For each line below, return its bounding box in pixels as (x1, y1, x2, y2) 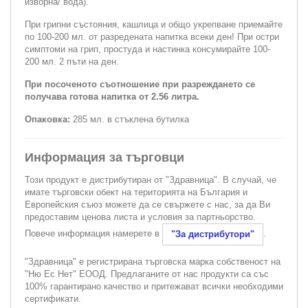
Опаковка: (25, 113, 73, 124)
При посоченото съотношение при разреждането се (25, 78, 255, 89)
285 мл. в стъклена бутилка (73, 113, 189, 124)
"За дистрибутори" (171, 228, 254, 239)
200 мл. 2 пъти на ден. (25, 56, 119, 67)
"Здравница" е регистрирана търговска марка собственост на (25, 256, 280, 267)
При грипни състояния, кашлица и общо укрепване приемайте (25, 19, 283, 30)
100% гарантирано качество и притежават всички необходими (25, 280, 283, 291)
